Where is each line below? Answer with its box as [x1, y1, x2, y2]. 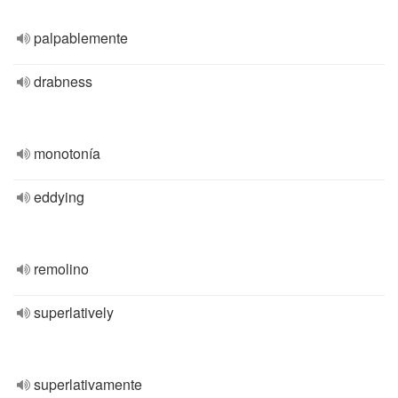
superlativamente [34, 374, 142, 394]
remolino [34, 259, 89, 279]
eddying [34, 187, 84, 207]
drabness [34, 71, 92, 92]
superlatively [34, 302, 114, 322]
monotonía [34, 143, 100, 163]
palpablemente [34, 28, 128, 48]
